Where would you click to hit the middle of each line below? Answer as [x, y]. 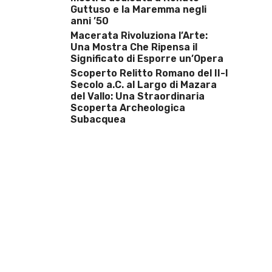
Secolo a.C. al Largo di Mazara [144, 85]
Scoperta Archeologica [128, 108]
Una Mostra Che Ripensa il [134, 47]
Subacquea [98, 119]
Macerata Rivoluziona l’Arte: [139, 36]
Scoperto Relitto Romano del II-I [149, 73]
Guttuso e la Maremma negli [138, 9]
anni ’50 [90, 21]
